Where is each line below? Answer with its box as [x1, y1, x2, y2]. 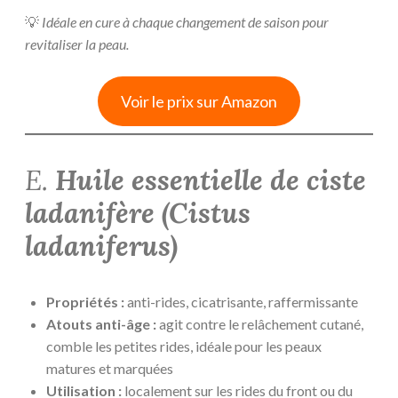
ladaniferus [25, 227, 170, 264]
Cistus [169, 195, 251, 231]
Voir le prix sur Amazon [121, 92, 277, 112]
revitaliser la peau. [25, 36, 129, 53]
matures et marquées [46, 359, 173, 377]
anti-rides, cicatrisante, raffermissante [124, 292, 358, 310]
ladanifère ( [25, 195, 169, 231]
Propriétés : [46, 292, 124, 310]
